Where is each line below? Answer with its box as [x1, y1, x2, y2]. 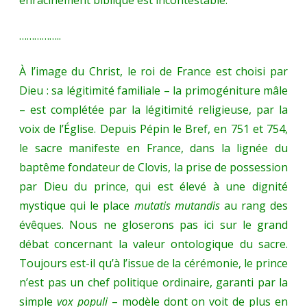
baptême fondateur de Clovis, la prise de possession [19, 160, 288, 175]
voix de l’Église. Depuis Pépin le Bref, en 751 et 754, [19, 121, 288, 137]
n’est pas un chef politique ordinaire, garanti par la [19, 275, 288, 291]
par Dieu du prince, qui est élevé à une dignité [19, 179, 288, 195]
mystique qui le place [19, 198, 134, 214]
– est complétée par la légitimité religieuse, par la [19, 102, 288, 118]
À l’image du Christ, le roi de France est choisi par [19, 64, 288, 79]
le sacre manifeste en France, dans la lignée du [19, 140, 288, 156]
